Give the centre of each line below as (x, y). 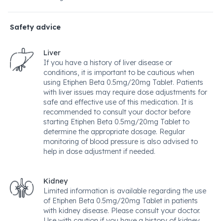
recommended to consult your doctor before (117, 112)
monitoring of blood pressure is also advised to (121, 142)
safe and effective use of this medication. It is (118, 102)
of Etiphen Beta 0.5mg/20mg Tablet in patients (121, 201)
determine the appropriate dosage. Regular (114, 132)
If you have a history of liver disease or (108, 63)
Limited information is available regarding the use (125, 191)
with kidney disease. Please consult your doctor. (122, 211)
